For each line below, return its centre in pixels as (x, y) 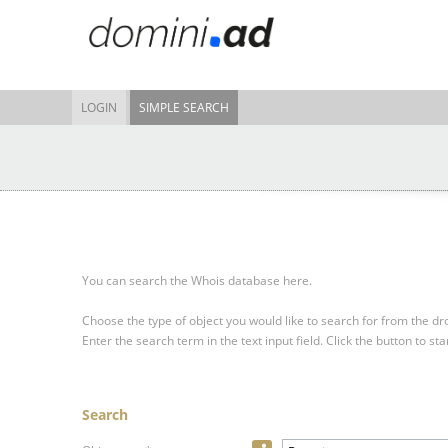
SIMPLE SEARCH (184, 107)
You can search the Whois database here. (197, 280)
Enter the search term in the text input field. (202, 340)
